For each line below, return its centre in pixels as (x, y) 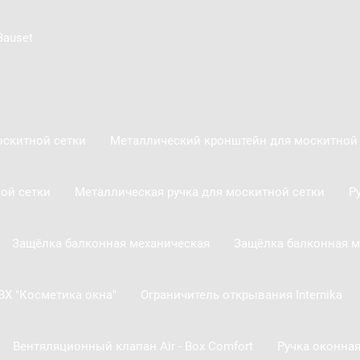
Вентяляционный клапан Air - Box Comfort (133, 346)
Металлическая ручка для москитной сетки (199, 192)
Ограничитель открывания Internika (241, 295)
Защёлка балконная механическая (110, 243)
